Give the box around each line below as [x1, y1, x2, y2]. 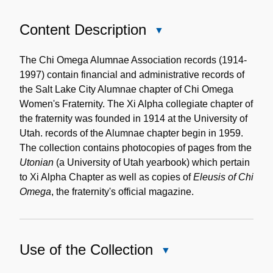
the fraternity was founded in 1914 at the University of [19, 113, 247, 124]
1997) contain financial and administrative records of [19, 69, 244, 80]
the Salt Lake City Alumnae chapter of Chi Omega [19, 83, 233, 94]
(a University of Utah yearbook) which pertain [54, 157, 250, 168]
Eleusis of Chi [193, 171, 253, 182]
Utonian [19, 157, 54, 168]
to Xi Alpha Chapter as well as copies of [19, 171, 193, 182]
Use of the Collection [19, 241, 153, 258]
